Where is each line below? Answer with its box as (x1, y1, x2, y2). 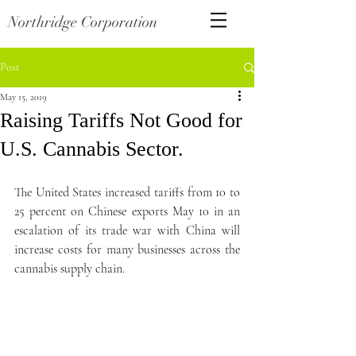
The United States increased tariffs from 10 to (14, 184, 240, 200)
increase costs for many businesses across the (14, 242, 240, 257)
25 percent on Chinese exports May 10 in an (14, 203, 240, 219)
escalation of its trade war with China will (14, 222, 240, 238)
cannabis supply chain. (14, 261, 125, 277)
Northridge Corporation (8, 13, 157, 32)
